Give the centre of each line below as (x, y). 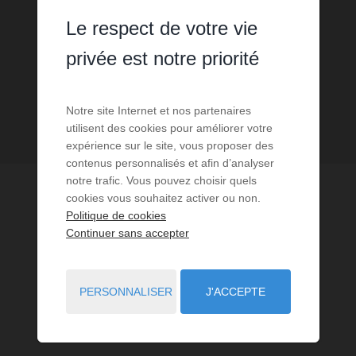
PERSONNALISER (126, 291)
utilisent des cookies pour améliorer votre (169, 128)
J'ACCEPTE (235, 291)
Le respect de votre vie (161, 28)
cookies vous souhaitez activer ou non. (163, 197)
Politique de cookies (116, 215)
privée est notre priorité (162, 58)
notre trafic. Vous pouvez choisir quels (161, 180)
